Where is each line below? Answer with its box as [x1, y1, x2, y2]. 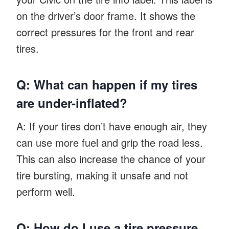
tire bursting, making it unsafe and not [16, 167, 188, 182]
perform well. [16, 184, 75, 199]
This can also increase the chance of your [16, 151, 205, 166]
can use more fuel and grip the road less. [16, 134, 203, 150]
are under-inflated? [16, 94, 127, 111]
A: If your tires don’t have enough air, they [16, 118, 207, 133]
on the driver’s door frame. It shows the [16, 8, 195, 23]
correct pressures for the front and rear [16, 24, 194, 39]
